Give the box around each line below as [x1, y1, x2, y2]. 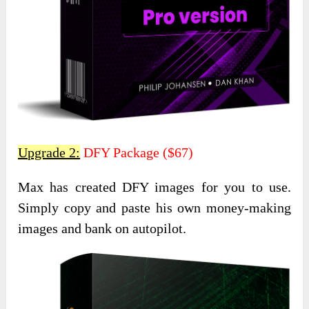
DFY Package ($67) [80, 145, 194, 161]
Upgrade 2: [18, 145, 81, 161]
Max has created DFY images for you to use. [18, 179, 291, 195]
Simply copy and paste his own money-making [18, 200, 291, 216]
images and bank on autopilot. [18, 221, 187, 237]
